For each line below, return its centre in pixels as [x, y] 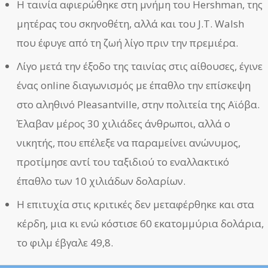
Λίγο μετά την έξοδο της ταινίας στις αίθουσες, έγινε [140, 66]
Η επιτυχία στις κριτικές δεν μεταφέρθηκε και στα [136, 204]
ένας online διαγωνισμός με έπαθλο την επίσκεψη [134, 85]
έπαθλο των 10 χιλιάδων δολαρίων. [101, 181]
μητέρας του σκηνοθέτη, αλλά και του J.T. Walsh [131, 23]
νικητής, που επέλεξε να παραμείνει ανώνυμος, [129, 142]
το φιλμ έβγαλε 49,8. [65, 242]
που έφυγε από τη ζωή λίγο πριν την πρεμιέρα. [128, 42]
